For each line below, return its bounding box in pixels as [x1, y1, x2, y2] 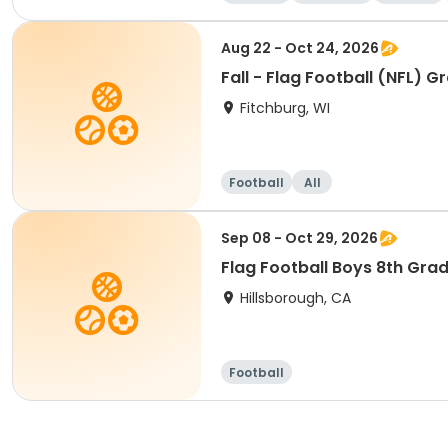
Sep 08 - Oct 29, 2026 [221, 228, 378, 248]
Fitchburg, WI [240, 98, 330, 118]
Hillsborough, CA [240, 288, 351, 308]
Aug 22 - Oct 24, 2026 [221, 38, 379, 58]
